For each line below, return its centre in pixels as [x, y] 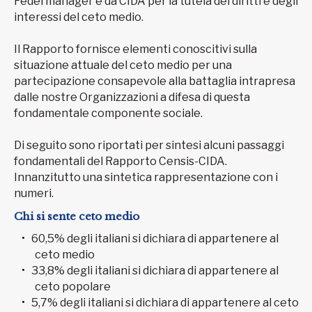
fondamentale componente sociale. [108, 114]
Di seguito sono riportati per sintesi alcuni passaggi [149, 146]
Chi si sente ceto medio [78, 216]
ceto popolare [73, 287]
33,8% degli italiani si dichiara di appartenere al [155, 271]
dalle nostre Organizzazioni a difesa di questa [132, 97]
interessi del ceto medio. [79, 17]
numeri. [34, 194]
